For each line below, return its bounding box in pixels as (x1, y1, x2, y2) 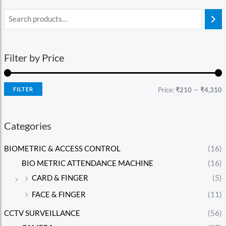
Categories (4, 120, 51, 132)
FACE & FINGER (31, 190, 86, 199)
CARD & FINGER (31, 174, 88, 183)
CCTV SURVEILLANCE (4, 208, 80, 217)
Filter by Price (4, 51, 64, 64)
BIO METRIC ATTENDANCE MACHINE (21, 159, 153, 168)
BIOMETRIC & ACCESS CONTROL (4, 144, 121, 153)
